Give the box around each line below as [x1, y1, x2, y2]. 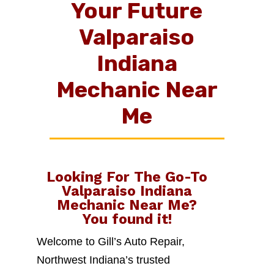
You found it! [81, 211, 172, 228]
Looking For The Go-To [46, 169, 207, 185]
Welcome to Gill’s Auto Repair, [36, 235, 185, 248]
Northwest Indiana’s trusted [36, 254, 170, 266]
